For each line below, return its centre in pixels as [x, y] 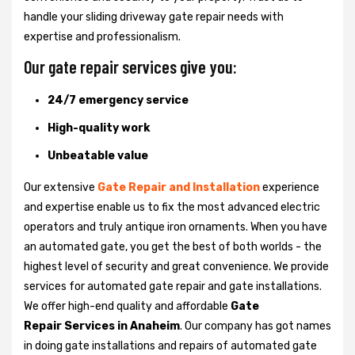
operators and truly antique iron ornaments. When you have [176, 227]
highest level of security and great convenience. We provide [176, 266]
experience [290, 187]
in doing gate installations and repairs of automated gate [170, 345]
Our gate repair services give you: [130, 66]
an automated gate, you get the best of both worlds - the [173, 246]
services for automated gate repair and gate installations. [173, 286]
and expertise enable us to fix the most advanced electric [172, 207]
